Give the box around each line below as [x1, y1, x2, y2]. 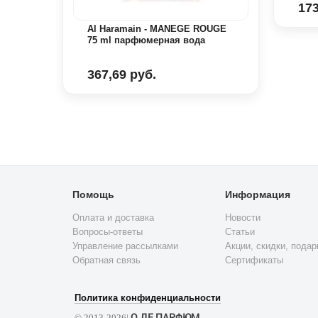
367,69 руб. [87, 67, 156, 82]
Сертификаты [225, 255, 283, 266]
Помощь [72, 189, 114, 201]
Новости [225, 212, 261, 224]
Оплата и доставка [72, 212, 154, 224]
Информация [225, 189, 290, 201]
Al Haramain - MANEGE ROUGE [87, 23, 226, 35]
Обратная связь [72, 255, 141, 266]
